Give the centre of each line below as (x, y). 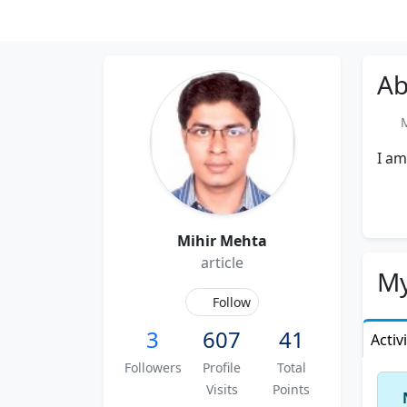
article (222, 263)
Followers (153, 367)
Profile (222, 367)
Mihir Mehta (222, 241)
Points (292, 389)
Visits (222, 389)
